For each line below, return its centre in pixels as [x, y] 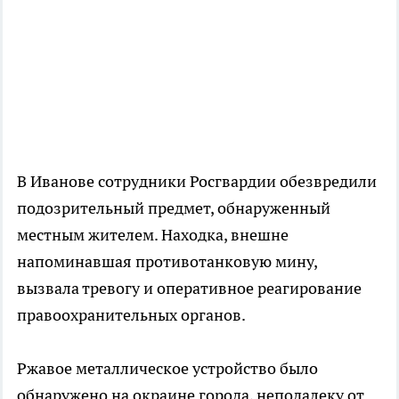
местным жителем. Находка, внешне [153, 235]
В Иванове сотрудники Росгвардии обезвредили [197, 182]
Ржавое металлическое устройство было [167, 369]
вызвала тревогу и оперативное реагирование [189, 289]
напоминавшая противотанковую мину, [167, 262]
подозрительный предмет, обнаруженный [174, 208]
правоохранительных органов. [131, 315]
